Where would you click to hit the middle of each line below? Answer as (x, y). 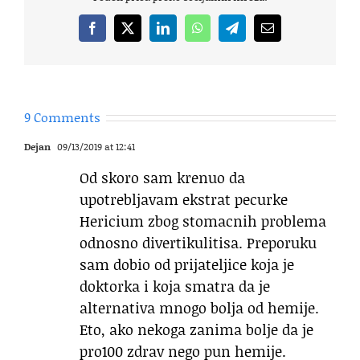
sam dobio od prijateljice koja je (187, 264)
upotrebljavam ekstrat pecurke (184, 199)
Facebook (116, 33)
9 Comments (62, 117)
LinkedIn (185, 33)
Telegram (255, 33)
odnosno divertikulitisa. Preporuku (198, 242)
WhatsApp (224, 33)
